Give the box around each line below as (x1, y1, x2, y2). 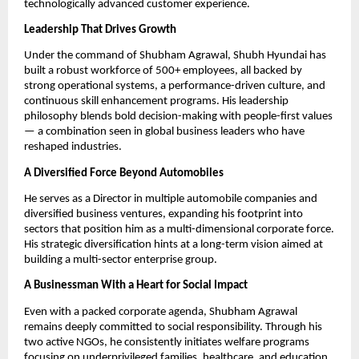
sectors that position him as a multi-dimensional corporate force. (24, 224, 334, 236)
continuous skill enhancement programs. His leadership (24, 95, 288, 108)
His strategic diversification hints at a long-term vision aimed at (24, 239, 323, 252)
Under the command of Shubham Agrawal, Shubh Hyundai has (24, 50, 326, 63)
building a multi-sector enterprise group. (24, 254, 217, 267)
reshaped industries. (24, 141, 122, 154)
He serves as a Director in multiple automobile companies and (24, 193, 317, 206)
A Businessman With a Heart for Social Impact (24, 280, 248, 292)
